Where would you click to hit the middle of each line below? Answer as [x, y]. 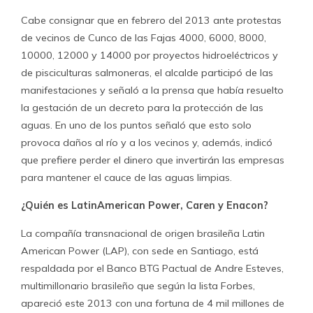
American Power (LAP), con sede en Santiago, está [140, 251]
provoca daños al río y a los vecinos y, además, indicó [147, 143]
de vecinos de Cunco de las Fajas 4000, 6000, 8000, [144, 38]
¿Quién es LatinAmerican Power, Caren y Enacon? [145, 205]
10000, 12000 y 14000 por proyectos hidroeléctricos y [150, 55]
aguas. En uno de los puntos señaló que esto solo [136, 125]
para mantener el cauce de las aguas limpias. [126, 177]
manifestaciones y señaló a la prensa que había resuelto [152, 90]
